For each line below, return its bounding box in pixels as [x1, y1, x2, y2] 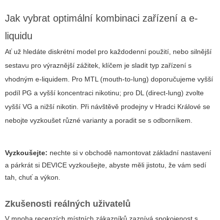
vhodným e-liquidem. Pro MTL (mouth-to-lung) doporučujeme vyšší [5, 75, 213, 83]
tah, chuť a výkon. [5, 173, 60, 182]
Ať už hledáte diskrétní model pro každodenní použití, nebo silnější [5, 48, 212, 56]
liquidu [5, 30, 32, 42]
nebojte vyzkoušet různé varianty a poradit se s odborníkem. [5, 116, 192, 125]
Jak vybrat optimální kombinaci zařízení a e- [5, 13, 198, 24]
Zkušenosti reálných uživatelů [5, 199, 131, 209]
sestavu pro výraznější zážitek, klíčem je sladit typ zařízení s [5, 61, 192, 70]
